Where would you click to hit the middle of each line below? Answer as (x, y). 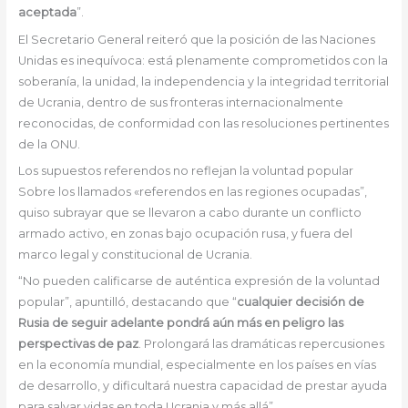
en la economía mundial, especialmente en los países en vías (197, 365)
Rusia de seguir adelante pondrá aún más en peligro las (180, 323)
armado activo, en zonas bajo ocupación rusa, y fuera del (185, 233)
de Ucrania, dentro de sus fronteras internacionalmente (180, 102)
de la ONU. (49, 144)
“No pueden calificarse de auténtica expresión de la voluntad (199, 281)
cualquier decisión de (300, 302)
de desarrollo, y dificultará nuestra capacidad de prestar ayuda (202, 386)
